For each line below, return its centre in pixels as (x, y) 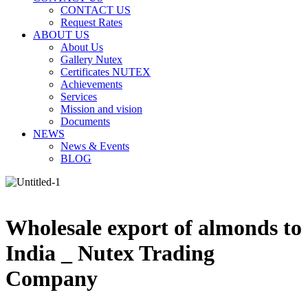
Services (79, 97)
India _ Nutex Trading (110, 253)
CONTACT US (96, 10)
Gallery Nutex (91, 59)
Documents (85, 121)
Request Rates (91, 22)
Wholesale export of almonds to (154, 228)
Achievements (91, 84)
